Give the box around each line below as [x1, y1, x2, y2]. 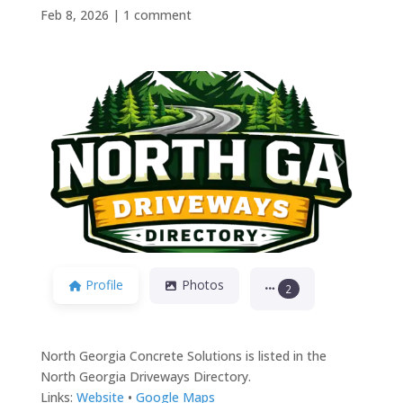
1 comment [122, 5, 192, 23]
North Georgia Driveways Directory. [40, 368, 251, 386]
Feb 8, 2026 [40, 5, 109, 23]
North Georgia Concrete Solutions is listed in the [40, 347, 327, 365]
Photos [181, 276, 224, 294]
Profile [85, 276, 123, 294]
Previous [63, 162, 114, 180]
